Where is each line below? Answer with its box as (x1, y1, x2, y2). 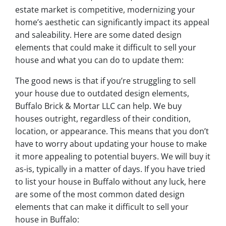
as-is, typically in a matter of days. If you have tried (15, 163, 205, 175)
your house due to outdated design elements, (15, 88, 189, 99)
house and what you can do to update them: (15, 54, 184, 66)
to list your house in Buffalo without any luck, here (15, 176, 206, 188)
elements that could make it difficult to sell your (15, 42, 196, 53)
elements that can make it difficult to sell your (15, 201, 189, 213)
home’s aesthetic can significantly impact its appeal (15, 17, 209, 28)
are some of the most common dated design (15, 189, 185, 200)
